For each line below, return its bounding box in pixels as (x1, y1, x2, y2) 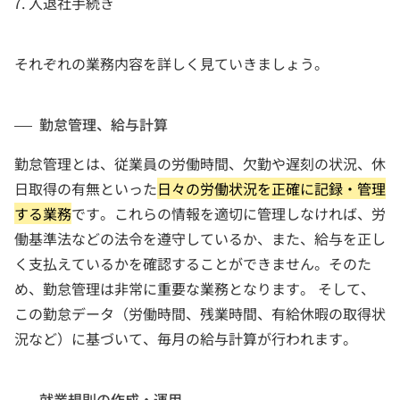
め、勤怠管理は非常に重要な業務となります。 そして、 (14, 278, 375, 299)
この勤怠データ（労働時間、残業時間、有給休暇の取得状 (14, 303, 386, 324)
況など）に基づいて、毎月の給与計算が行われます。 (14, 328, 357, 349)
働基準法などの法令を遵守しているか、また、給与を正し (14, 228, 386, 249)
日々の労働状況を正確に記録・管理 (157, 178, 386, 199)
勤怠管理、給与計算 (39, 113, 168, 135)
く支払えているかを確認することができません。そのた (14, 253, 371, 274)
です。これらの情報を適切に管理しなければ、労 (71, 203, 386, 224)
